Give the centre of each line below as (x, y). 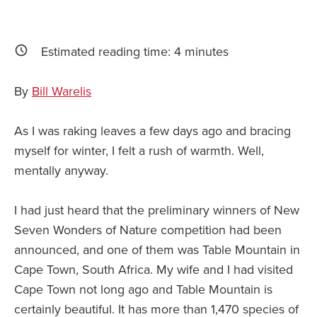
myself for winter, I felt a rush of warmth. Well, (139, 151)
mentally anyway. (61, 171)
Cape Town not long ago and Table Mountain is (143, 290)
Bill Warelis (62, 92)
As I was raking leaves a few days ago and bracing (152, 131)
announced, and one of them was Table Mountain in (157, 250)
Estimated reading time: (108, 52)
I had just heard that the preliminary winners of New (157, 211)
